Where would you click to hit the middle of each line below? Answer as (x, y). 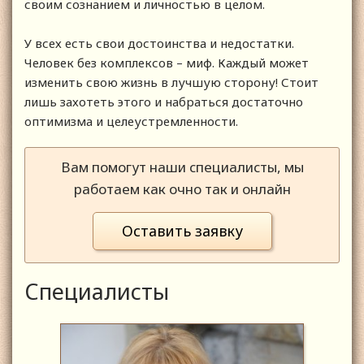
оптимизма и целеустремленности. (131, 121)
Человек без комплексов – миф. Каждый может (167, 63)
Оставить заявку (182, 231)
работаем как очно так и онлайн (182, 189)
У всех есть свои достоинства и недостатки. (159, 43)
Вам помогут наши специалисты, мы (182, 167)
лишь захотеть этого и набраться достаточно (164, 102)
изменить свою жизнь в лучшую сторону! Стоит (171, 82)
